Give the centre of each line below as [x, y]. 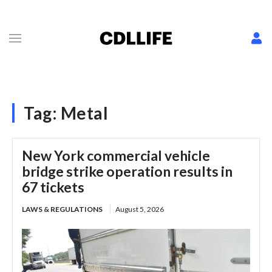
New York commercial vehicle [116, 155]
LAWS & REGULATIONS [62, 209]
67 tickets [53, 187]
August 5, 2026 [140, 209]
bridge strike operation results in [127, 171]
